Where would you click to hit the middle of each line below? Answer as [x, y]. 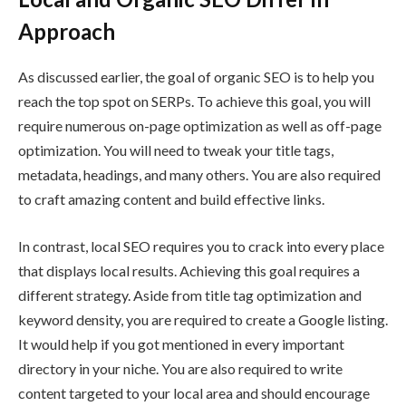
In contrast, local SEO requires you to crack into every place [201, 246]
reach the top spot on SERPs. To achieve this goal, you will [194, 101]
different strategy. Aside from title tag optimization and [190, 295]
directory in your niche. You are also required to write [180, 368]
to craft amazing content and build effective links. [171, 198]
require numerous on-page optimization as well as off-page [200, 125]
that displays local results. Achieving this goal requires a [189, 270]
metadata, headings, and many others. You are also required [199, 174]
